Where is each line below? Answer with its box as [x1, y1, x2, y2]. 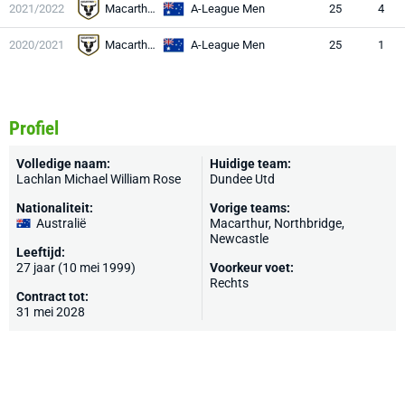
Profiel [9, 118, 59, 139]
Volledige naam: [16, 156, 110, 171]
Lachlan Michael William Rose [16, 172, 181, 186]
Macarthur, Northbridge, [210, 216, 344, 231]
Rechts [210, 276, 249, 290]
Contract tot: [16, 289, 89, 304]
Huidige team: [210, 156, 291, 171]
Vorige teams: [210, 201, 290, 215]
